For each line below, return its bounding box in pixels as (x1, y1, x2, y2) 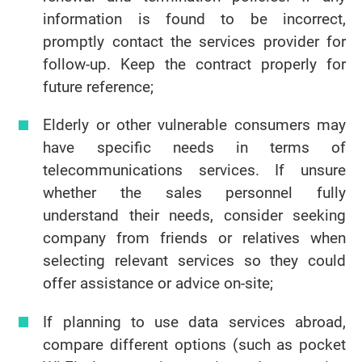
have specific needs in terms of (43, 137, 346, 158)
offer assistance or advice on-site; (43, 272, 274, 294)
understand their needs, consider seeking (43, 204, 346, 226)
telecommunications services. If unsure (43, 159, 346, 181)
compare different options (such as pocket (43, 333, 346, 355)
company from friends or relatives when (43, 227, 346, 249)
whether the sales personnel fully (43, 182, 346, 204)
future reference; (43, 76, 154, 98)
